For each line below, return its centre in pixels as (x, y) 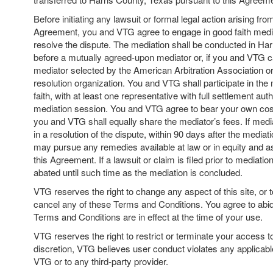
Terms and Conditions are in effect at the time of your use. (148, 217)
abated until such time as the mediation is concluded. (138, 172)
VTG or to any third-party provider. (101, 261)
